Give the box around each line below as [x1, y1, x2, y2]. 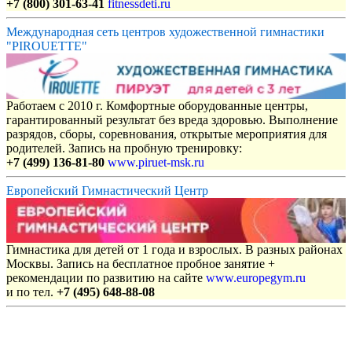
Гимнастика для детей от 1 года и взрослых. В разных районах [6, 243, 343, 257]
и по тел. [6, 285, 57, 299]
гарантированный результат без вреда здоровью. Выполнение [6, 112, 338, 126]
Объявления [6, 324, 77, 338]
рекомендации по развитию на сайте [6, 271, 206, 285]
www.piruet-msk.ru [108, 155, 204, 169]
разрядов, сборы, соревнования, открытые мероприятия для [6, 126, 327, 141]
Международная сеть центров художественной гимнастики [6, 25, 324, 39]
